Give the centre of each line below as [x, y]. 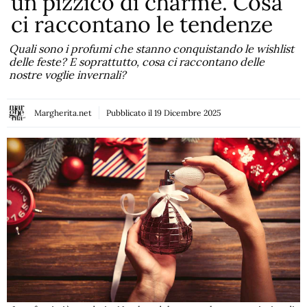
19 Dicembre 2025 [188, 113]
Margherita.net [63, 113]
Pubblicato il [130, 113]
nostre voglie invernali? [68, 74]
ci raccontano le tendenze [142, 24]
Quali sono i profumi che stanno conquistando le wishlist [152, 48]
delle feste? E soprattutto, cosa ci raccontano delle [137, 61]
